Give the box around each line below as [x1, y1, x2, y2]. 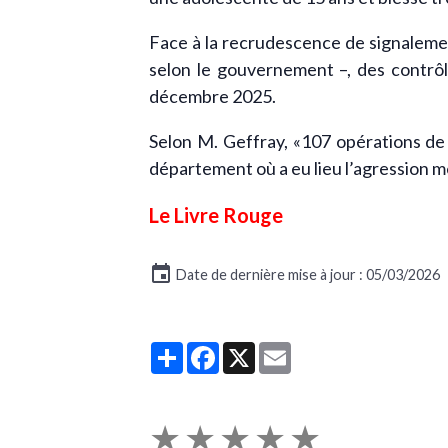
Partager [183, 339, 254, 361]
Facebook [219, 339, 298, 361]
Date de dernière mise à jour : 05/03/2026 [173, 266, 441, 283]
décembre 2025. [149, 85, 277, 107]
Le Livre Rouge [149, 203, 284, 227]
